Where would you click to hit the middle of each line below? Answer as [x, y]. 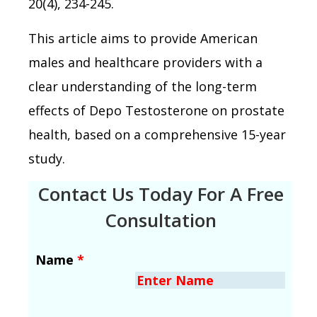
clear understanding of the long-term [143, 86]
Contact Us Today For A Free [160, 194]
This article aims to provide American [143, 38]
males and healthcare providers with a [145, 62]
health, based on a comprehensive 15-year [157, 134]
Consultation [160, 220]
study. [47, 158]
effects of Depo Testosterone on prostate [156, 110]
